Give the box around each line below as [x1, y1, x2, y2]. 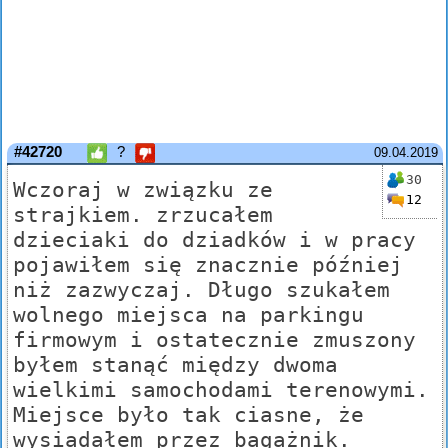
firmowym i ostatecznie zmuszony [13, 327, 416, 353]
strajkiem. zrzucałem [13, 202, 273, 228]
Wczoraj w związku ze [13, 177, 273, 203]
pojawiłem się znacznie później [13, 252, 403, 278]
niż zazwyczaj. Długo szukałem [13, 277, 390, 303]
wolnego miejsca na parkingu [13, 302, 364, 328]
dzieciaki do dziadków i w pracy [13, 227, 416, 253]
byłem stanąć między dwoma [13, 352, 338, 378]
